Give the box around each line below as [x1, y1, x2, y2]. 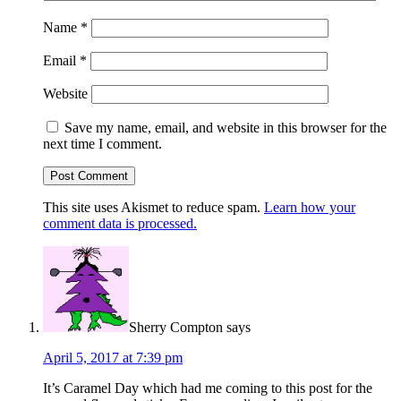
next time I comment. [43, 135, 162, 151]
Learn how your [264, 199, 355, 215]
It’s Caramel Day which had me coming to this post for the [43, 380, 372, 396]
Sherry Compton [129, 319, 223, 335]
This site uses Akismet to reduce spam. [43, 199, 264, 215]
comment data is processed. [43, 215, 197, 231]
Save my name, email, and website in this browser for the [64, 119, 387, 135]
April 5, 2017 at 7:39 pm [43, 349, 183, 365]
